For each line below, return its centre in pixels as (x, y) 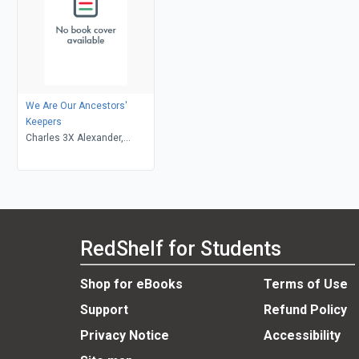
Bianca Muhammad (69, 153)
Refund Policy (305, 310)
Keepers (43, 121)
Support (104, 310)
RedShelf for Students (181, 249)
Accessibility (302, 336)
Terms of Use (305, 284)
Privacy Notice (125, 336)
